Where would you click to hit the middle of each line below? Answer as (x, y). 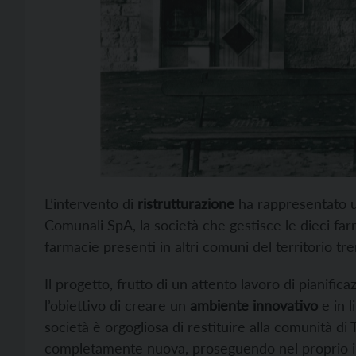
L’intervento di (91, 203)
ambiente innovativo (254, 305)
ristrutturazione (186, 203)
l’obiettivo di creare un (117, 305)
